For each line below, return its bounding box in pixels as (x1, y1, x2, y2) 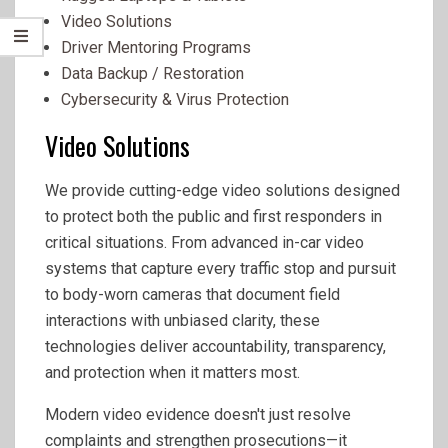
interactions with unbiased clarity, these (45, 311, 320, 330)
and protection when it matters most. (45, 363, 300, 382)
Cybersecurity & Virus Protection (61, 90, 289, 109)
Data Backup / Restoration (61, 64, 244, 83)
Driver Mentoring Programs (61, 38, 251, 57)
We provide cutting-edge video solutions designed (45, 181, 400, 200)
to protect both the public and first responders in (45, 207, 382, 226)
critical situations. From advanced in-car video (45, 233, 364, 252)
